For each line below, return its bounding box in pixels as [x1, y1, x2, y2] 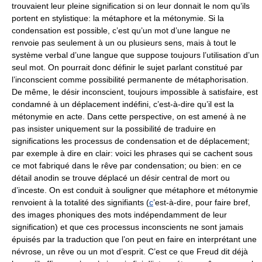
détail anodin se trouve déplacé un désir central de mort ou [12, 173, 230, 182]
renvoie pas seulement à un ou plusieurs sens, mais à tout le [12, 38, 236, 47]
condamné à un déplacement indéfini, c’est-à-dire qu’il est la [12, 99, 234, 109]
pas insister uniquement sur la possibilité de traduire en [12, 124, 216, 133]
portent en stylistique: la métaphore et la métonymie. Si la [12, 13, 224, 23]
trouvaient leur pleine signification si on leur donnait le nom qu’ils [12, 1, 250, 11]
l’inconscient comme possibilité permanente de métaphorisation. [12, 75, 249, 84]
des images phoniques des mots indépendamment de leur [12, 210, 227, 219]
